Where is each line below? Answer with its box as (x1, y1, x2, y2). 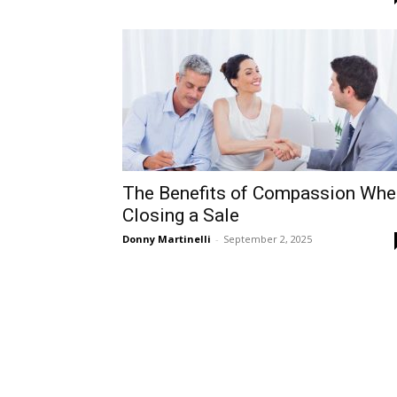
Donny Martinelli (122, 232, 211, 245)
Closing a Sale (122, 205, 244, 226)
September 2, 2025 (223, 232, 312, 245)
